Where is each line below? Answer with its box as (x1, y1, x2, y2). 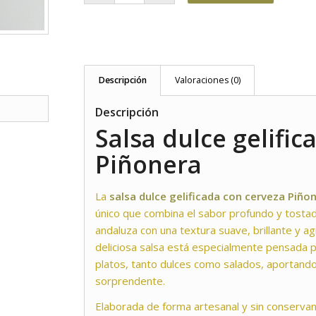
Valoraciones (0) (175, 73, 241, 86)
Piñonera (95, 147, 202, 181)
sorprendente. (95, 273, 166, 288)
